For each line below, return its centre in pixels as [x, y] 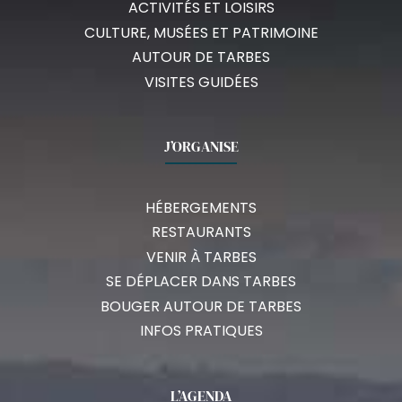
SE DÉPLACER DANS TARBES [201, 282]
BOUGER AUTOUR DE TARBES [201, 306]
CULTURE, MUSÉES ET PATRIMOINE [201, 32]
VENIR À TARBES [201, 257]
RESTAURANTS [201, 232]
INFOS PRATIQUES [201, 331]
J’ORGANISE [201, 147]
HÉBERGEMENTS [201, 207]
